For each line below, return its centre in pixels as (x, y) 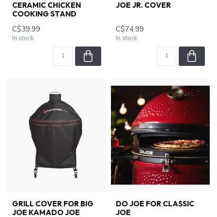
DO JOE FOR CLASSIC (155, 203)
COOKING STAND (44, 14)
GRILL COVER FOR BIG (53, 203)
